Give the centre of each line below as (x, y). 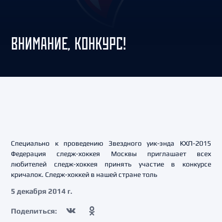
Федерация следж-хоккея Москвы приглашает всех (111, 154)
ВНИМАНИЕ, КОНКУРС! (69, 43)
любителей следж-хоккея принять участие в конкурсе (111, 164)
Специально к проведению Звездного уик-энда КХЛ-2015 (111, 143)
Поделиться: (34, 211)
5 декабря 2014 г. (42, 191)
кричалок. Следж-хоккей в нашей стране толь (84, 174)
